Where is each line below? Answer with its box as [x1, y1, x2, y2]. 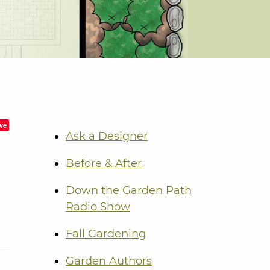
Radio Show [66, 200, 130, 214]
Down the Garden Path [66, 184, 192, 198]
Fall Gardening [66, 227, 146, 241]
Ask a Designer [66, 130, 148, 143]
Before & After [66, 157, 142, 171]
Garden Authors [66, 254, 152, 268]
